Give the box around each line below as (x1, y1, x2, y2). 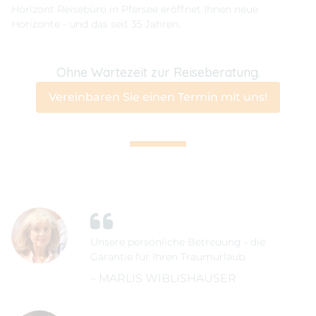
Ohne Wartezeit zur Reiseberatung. (56, 64, 260, 81)
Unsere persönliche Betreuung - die (90, 236, 265, 249)
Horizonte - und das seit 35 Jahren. (11, 18, 181, 31)
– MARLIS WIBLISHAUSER (90, 272, 236, 286)
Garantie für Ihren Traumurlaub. (90, 250, 247, 264)
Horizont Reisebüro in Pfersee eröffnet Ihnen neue (11, 3, 258, 16)
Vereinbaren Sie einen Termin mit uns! (49, 90, 267, 104)
